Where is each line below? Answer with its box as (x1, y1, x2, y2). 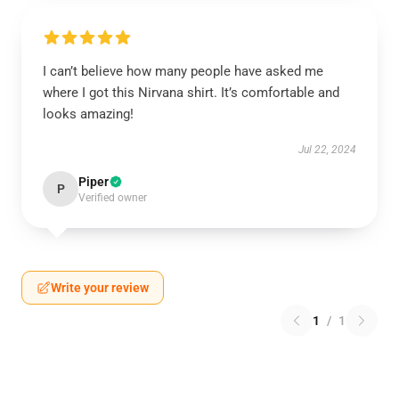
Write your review (51, 281, 149, 295)
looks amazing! (43, 106, 134, 122)
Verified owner (78, 191, 147, 204)
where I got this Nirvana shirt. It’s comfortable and (43, 85, 339, 101)
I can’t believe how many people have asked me (43, 63, 323, 79)
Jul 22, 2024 (298, 143, 356, 156)
